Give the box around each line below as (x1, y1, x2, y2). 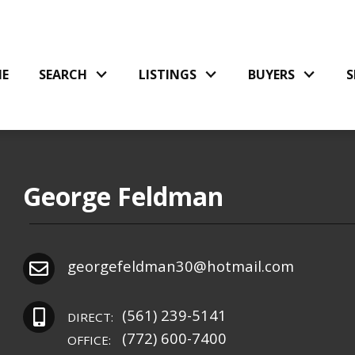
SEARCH (39, 65, 88, 83)
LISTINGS (139, 65, 197, 83)
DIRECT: (67, 308, 113, 325)
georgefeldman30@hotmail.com (67, 255, 294, 276)
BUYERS (248, 65, 296, 83)
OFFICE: (67, 331, 111, 348)
